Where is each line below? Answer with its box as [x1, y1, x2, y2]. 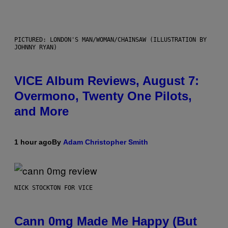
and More [14, 104, 69, 118]
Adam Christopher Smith [63, 137, 148, 146]
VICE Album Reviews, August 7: [14, 73, 199, 88]
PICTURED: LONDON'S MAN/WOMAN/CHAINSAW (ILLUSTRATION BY [14, 36, 207, 43]
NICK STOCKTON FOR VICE [14, 184, 93, 191]
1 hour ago [14, 137, 52, 146]
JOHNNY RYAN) [14, 43, 57, 51]
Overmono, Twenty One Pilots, [14, 89, 192, 103]
